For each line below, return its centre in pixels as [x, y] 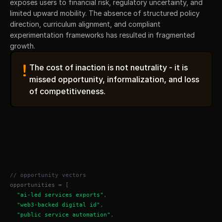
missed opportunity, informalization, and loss [114, 79]
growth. [23, 46]
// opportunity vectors [48, 175]
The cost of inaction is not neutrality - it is [109, 67]
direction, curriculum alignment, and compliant [85, 24]
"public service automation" [64, 215]
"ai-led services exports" [60, 195]
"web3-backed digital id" [58, 205]
